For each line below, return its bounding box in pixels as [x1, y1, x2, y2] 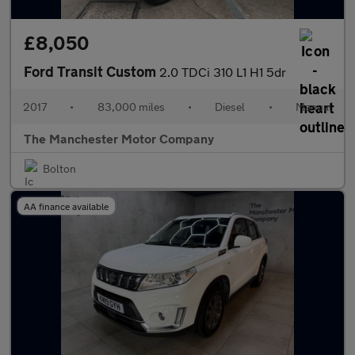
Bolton [43, 162, 76, 175]
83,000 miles [97, 100, 165, 113]
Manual [295, 100, 332, 113]
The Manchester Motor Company [24, 131, 214, 146]
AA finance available [24, 200, 109, 212]
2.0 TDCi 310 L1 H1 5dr [159, 64, 286, 79]
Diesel [215, 100, 246, 113]
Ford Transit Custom [24, 63, 159, 80]
